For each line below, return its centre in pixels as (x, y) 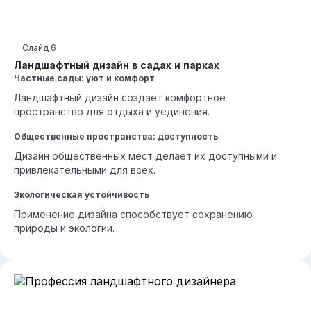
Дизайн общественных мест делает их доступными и (145, 156)
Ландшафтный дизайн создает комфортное (120, 98)
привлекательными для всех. (85, 170)
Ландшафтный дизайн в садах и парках (117, 65)
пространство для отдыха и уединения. (112, 111)
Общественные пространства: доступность (116, 136)
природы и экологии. (64, 228)
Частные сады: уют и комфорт (84, 78)
